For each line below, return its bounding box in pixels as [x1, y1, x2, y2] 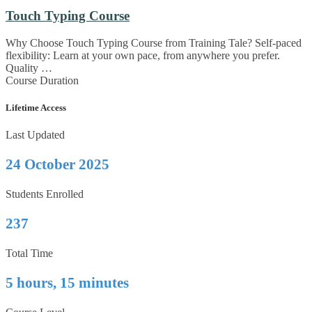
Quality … [6, 62, 52, 75]
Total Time [6, 247, 53, 260]
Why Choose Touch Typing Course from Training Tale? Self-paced [6, 37, 302, 49]
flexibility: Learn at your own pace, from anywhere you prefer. [6, 49, 280, 62]
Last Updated [6, 129, 65, 141]
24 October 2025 [6, 156, 109, 173]
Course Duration [6, 75, 79, 87]
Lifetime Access [6, 102, 66, 114]
